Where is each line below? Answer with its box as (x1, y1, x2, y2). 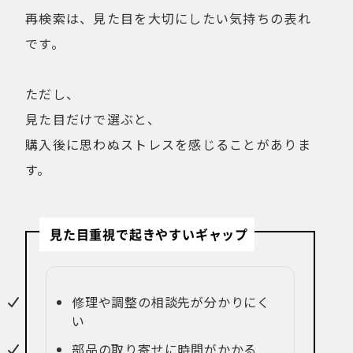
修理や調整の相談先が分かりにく (72, 292, 271, 312)
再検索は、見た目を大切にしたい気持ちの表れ (25, 9, 311, 28)
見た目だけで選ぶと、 (25, 110, 161, 129)
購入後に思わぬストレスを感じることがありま (25, 135, 311, 154)
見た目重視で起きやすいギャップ (50, 225, 248, 244)
